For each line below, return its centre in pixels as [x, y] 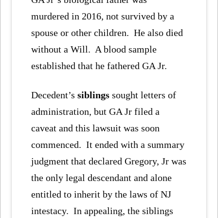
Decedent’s [54, 95]
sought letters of [143, 95]
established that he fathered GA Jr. [99, 66]
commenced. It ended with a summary [108, 145]
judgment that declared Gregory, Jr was [109, 161]
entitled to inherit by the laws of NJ [101, 194]
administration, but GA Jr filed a [96, 112]
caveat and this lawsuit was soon [96, 128]
